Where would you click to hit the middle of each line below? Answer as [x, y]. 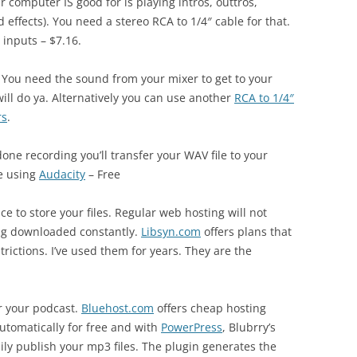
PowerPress [192, 327]
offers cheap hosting [210, 308]
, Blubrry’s [249, 327]
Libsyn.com [171, 231]
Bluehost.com [118, 308]
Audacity [62, 174]
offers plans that [246, 231]
